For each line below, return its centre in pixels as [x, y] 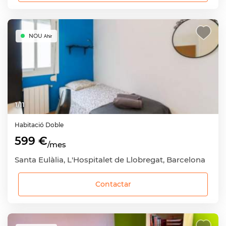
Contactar [113, 184]
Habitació [30, 125]
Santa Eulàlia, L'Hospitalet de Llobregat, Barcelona [110, 160]
